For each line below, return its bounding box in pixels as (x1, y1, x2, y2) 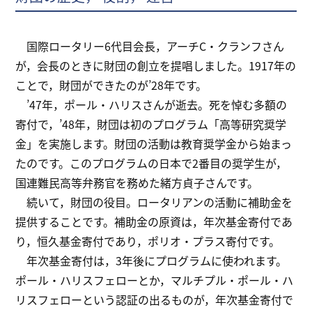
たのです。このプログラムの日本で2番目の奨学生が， (15, 155, 288, 172)
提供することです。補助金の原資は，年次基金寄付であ (15, 213, 293, 231)
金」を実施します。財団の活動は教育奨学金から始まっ (15, 135, 292, 153)
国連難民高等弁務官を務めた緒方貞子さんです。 (15, 174, 259, 192)
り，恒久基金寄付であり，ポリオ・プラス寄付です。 (15, 233, 281, 250)
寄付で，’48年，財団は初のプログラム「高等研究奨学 (15, 116, 287, 133)
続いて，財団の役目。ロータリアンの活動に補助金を (15, 194, 293, 211)
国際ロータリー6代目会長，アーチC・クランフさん (15, 38, 285, 55)
